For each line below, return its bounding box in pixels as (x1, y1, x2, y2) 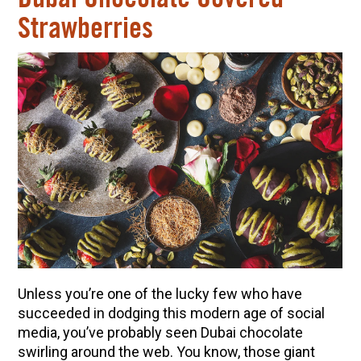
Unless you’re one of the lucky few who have (17, 285, 302, 303)
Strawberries (17, 14, 153, 44)
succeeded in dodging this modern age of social (17, 305, 325, 322)
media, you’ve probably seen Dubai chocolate (17, 324, 303, 342)
